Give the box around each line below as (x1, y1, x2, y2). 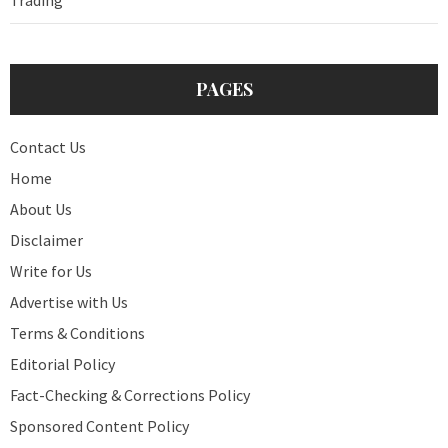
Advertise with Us (10, 291, 128, 312)
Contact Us (10, 136, 86, 157)
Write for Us (10, 260, 92, 281)
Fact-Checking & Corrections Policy (10, 384, 250, 405)
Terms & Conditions (10, 322, 145, 343)
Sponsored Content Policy (10, 415, 189, 436)
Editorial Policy (10, 353, 115, 374)
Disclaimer (10, 229, 83, 250)
